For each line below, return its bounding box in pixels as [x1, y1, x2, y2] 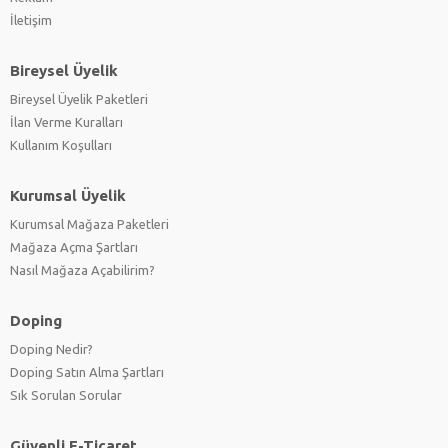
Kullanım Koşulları [10, 138, 112, 153]
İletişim [10, 13, 52, 28]
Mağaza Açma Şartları [10, 240, 138, 255]
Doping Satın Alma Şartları [10, 365, 164, 380]
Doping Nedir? [10, 342, 93, 357]
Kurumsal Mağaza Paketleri [10, 217, 169, 232]
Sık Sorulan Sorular [10, 388, 122, 403]
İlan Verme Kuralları [10, 115, 123, 130]
